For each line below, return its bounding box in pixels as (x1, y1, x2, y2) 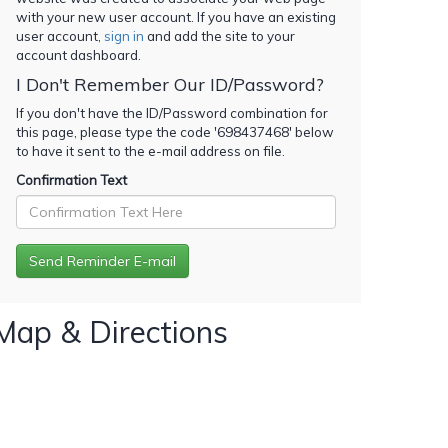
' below (289, 123, 334, 140)
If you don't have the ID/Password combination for (16, 104, 328, 121)
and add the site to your (144, 27, 295, 44)
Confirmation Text (16, 171, 127, 188)
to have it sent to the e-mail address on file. (16, 142, 285, 159)
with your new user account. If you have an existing (16, 8, 336, 25)
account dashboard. (16, 46, 141, 63)
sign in (104, 27, 144, 44)
